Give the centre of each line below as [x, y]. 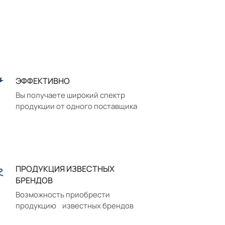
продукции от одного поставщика [76, 106]
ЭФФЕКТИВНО [43, 81]
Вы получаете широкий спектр [70, 95]
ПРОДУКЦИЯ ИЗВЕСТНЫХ [65, 168]
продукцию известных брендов [75, 205]
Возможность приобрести [63, 194]
